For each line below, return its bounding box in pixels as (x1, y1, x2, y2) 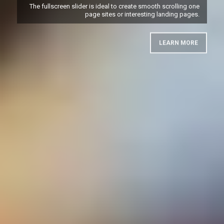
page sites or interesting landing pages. (85, 10, 200, 18)
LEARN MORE (159, 41, 198, 48)
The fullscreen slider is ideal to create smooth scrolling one (29, 2, 200, 10)
